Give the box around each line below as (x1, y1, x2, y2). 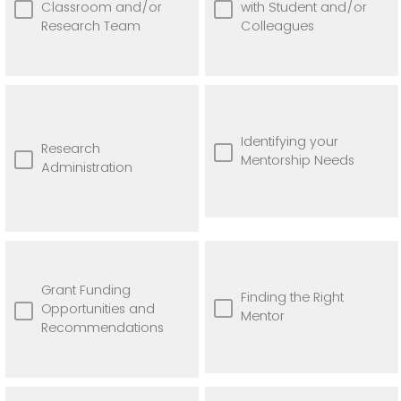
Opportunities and (41, 299, 155, 318)
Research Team (41, 16, 141, 35)
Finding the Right (241, 287, 344, 306)
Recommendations (41, 318, 164, 337)
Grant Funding (41, 280, 131, 299)
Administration (41, 158, 132, 176)
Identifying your (241, 132, 338, 150)
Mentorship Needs (241, 150, 354, 169)
